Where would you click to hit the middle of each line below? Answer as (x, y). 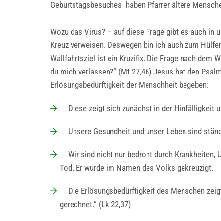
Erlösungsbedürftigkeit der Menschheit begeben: (129, 85)
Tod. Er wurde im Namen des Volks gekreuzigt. (136, 168)
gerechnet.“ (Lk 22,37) (95, 204)
